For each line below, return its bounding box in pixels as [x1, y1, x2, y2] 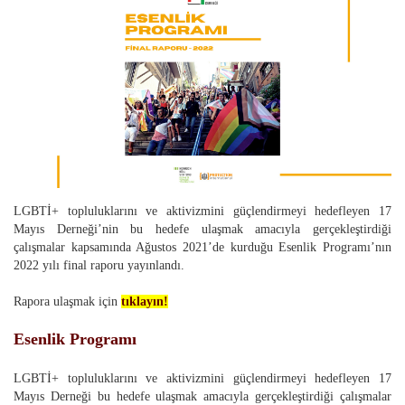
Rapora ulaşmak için [14, 295, 121, 309]
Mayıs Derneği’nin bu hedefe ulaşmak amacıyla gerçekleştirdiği [14, 222, 391, 237]
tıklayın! [121, 295, 168, 309]
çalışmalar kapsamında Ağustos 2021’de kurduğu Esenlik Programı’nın [14, 240, 391, 255]
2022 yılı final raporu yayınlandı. [14, 259, 184, 273]
